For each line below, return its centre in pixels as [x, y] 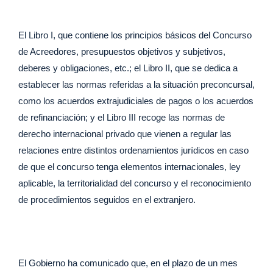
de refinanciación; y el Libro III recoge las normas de [122, 117]
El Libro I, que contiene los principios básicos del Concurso [135, 35]
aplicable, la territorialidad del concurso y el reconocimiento [135, 183]
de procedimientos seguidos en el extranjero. [107, 199]
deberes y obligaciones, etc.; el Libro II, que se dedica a [128, 68]
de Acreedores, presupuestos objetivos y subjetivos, [122, 51]
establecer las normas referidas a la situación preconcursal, [136, 84]
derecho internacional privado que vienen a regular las [125, 133]
